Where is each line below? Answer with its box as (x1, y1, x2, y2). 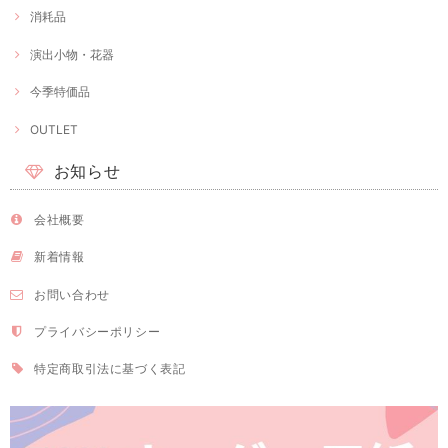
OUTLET (30, 121, 78, 137)
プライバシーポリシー (34, 324, 161, 340)
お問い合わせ (34, 286, 110, 302)
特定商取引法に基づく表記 (34, 361, 186, 377)
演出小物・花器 (30, 46, 114, 62)
